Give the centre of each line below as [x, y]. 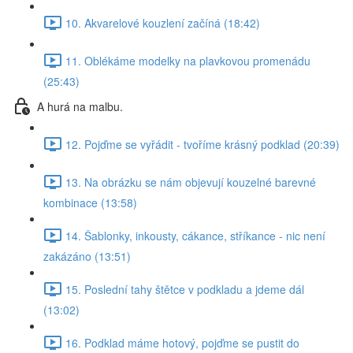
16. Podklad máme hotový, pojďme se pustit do [182, 342]
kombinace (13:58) [90, 203]
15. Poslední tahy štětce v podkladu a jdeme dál [185, 289]
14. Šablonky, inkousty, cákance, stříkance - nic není [195, 235]
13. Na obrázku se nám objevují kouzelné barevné [191, 182]
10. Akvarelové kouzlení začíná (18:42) [163, 22]
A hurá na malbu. [80, 106]
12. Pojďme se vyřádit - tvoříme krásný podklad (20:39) [203, 144]
